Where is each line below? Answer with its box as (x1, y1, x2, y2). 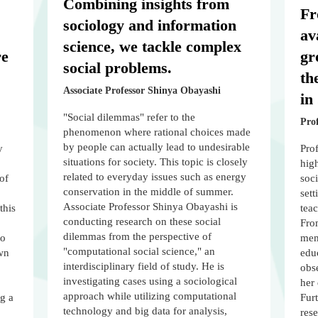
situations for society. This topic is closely (63, 156, 248, 168)
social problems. (63, 59, 172, 77)
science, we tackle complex (63, 38, 242, 56)
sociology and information (63, 16, 237, 35)
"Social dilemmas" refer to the (63, 111, 196, 124)
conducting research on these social (63, 216, 221, 228)
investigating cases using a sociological (63, 275, 238, 287)
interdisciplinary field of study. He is (63, 261, 225, 273)
